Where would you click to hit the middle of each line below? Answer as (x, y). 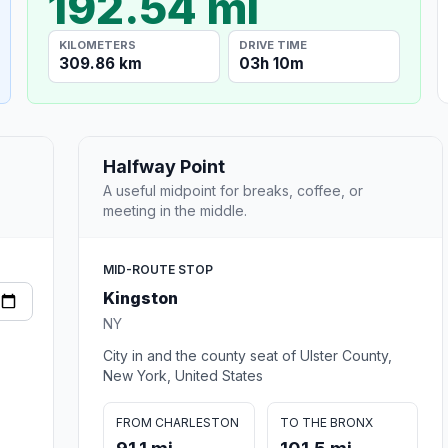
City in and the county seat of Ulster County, (247, 355)
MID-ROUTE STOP (158, 269)
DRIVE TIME (273, 44)
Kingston (140, 297)
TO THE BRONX (326, 422)
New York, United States (183, 375)
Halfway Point (164, 166)
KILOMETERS (98, 44)
